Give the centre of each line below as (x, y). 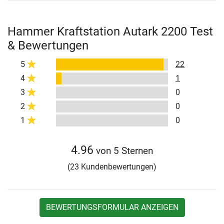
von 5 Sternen (123, 151)
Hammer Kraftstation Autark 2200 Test (110, 32)
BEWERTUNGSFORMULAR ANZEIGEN (112, 207)
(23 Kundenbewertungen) (112, 167)
